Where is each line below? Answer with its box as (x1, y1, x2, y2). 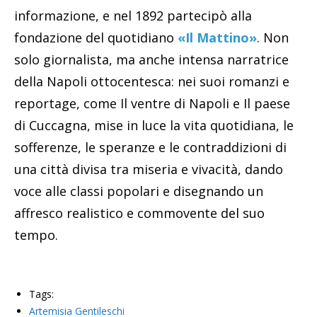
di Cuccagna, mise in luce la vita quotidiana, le (14, 116, 294, 134)
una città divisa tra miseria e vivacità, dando (14, 160, 283, 178)
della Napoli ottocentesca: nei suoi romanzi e (14, 72, 289, 90)
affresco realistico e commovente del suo (14, 204, 265, 221)
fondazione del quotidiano (14, 28, 178, 46)
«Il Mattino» (178, 28, 257, 46)
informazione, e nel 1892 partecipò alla (14, 6, 252, 24)
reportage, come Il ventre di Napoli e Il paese (14, 94, 290, 112)
